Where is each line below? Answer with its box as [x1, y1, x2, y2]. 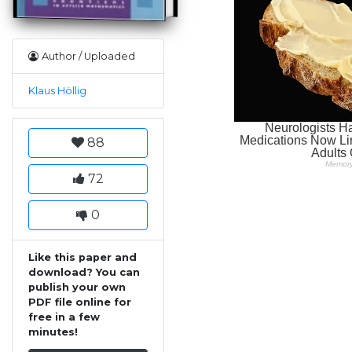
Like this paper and [28, 251, 137, 263]
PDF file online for [28, 295, 131, 308]
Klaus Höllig [28, 84, 86, 97]
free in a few [28, 310, 100, 323]
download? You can [28, 266, 140, 278]
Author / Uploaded [42, 49, 135, 62]
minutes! [28, 325, 78, 338]
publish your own [28, 280, 126, 293]
